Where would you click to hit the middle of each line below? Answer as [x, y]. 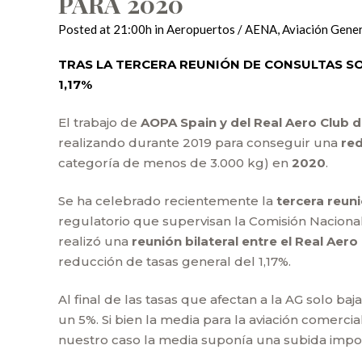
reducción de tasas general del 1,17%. [175, 261]
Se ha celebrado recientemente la [167, 201]
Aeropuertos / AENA [222, 29]
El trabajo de [99, 122]
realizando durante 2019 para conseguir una [200, 143]
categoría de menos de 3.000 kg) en [175, 163]
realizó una [95, 241]
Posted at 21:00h [105, 29]
